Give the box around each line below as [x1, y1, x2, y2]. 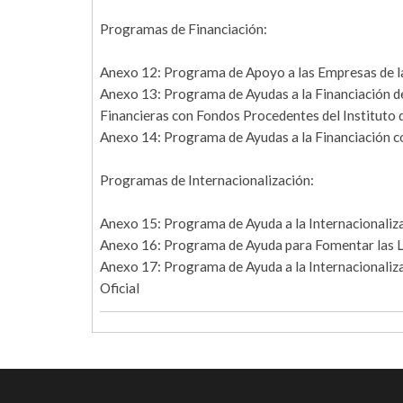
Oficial [100, 280, 139, 297]
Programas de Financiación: [100, 21, 267, 38]
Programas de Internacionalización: [100, 172, 314, 189]
